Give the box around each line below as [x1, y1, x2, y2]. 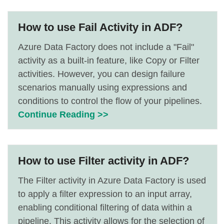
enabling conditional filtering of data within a [18, 202, 192, 212]
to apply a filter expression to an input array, [18, 189, 192, 199]
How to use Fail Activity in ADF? [18, 21, 182, 33]
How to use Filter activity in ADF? [18, 154, 189, 167]
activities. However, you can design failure [18, 69, 185, 79]
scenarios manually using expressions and [18, 82, 187, 92]
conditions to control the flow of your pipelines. [18, 96, 202, 106]
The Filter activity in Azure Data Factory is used [18, 175, 206, 185]
